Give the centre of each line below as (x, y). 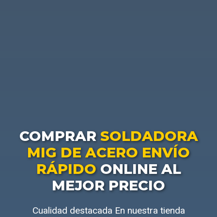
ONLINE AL (139, 169)
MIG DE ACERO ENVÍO (108, 153)
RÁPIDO (66, 169)
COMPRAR (60, 136)
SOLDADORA (149, 136)
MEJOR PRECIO (108, 186)
